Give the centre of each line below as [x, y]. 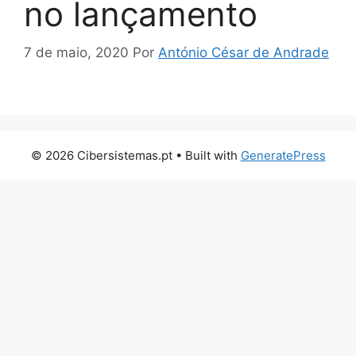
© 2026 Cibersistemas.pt [101, 156]
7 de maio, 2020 [76, 53]
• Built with [206, 156]
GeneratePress [283, 156]
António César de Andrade [244, 53]
